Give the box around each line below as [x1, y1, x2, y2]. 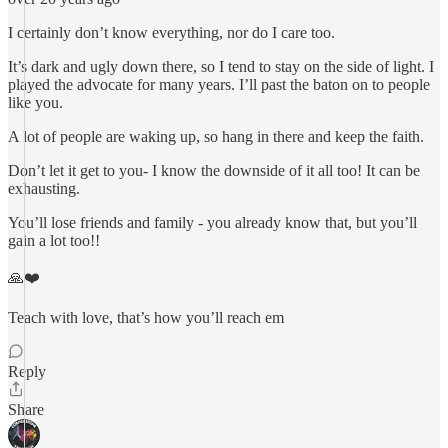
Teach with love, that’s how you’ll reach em [8, 309, 284, 326]
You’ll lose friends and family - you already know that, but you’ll [8, 214, 417, 231]
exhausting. [8, 180, 80, 197]
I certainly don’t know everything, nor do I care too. [8, 24, 335, 41]
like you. [8, 94, 63, 111]
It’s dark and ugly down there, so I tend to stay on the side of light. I [8, 58, 434, 75]
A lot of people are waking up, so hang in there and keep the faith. [8, 128, 424, 145]
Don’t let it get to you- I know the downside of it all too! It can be [8, 162, 420, 179]
